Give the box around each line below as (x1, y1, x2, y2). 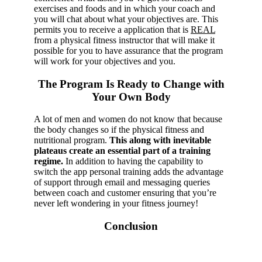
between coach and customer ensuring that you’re (34, 188, 216, 198)
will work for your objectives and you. (34, 56, 175, 66)
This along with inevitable (109, 135, 211, 146)
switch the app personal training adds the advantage (34, 167, 223, 177)
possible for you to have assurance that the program (34, 45, 223, 56)
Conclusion (104, 219, 158, 232)
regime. (34, 156, 63, 167)
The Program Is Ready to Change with (37, 77, 225, 90)
